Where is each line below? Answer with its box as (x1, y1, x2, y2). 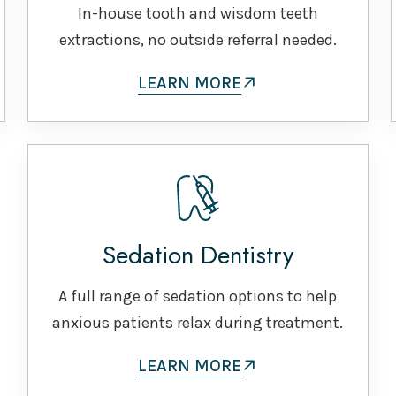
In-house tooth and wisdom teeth (77, 3, 318, 23)
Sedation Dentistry (102, 236, 293, 273)
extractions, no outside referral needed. (58, 29, 337, 49)
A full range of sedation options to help (58, 286, 338, 306)
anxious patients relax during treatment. (52, 312, 344, 332)
